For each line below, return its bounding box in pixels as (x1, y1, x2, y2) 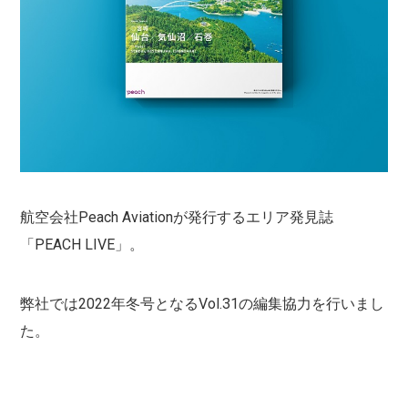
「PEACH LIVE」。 (20, 235, 144, 253)
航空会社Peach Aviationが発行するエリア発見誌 (20, 208, 333, 226)
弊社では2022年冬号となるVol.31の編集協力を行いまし (20, 294, 384, 312)
